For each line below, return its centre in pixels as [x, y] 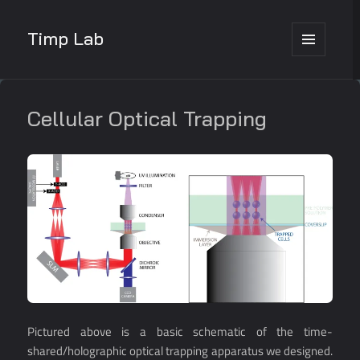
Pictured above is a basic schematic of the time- [180, 331]
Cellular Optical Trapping [147, 118]
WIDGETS [315, 89]
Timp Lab [65, 38]
